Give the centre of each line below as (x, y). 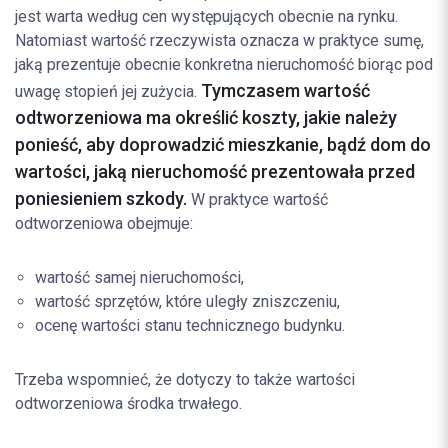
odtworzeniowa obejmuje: (104, 223)
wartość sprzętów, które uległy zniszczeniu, (187, 301)
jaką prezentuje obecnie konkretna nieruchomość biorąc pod (224, 64)
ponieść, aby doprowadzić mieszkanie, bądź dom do (223, 144)
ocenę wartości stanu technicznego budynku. (190, 325)
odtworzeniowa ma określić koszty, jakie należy (206, 117)
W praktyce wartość (257, 199)
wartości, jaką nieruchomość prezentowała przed (215, 171)
